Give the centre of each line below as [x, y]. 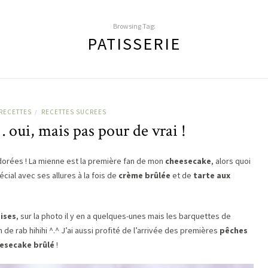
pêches [234, 230]
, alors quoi [231, 161]
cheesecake [188, 161]
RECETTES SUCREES [74, 112]
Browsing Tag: [134, 26]
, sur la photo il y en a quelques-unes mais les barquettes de [124, 216]
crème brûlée [144, 175]
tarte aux [212, 175]
